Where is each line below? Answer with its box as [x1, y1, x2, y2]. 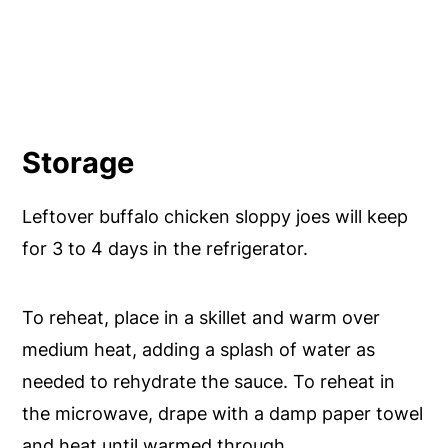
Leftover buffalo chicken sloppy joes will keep [22, 206, 409, 228]
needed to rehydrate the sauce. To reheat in [22, 371, 396, 393]
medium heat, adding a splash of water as [22, 339, 376, 361]
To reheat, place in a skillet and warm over [22, 307, 381, 329]
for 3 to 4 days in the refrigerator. [22, 238, 309, 260]
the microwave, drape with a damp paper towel [22, 403, 424, 425]
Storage [22, 145, 135, 181]
